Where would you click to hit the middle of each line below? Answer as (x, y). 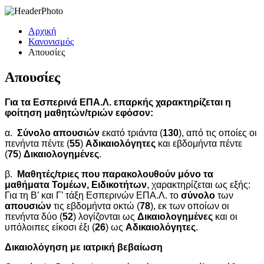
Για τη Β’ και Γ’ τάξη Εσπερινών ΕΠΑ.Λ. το (93, 195)
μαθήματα (27, 184)
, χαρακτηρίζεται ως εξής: (200, 184)
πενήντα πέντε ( (37, 143)
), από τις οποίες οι (218, 133)
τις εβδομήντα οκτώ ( (95, 206)
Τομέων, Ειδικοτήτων (99, 184)
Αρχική (42, 31)
